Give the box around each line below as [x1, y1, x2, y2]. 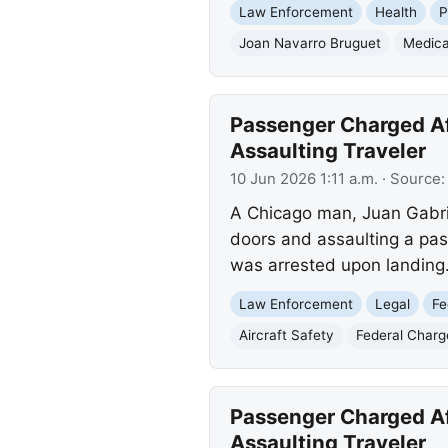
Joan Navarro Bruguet [238, 34, 381, 51]
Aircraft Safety [238, 327, 334, 344]
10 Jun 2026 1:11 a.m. [229, 170, 378, 189]
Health [374, 3, 417, 20]
